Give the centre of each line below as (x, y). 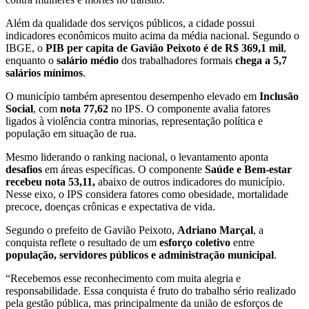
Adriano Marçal (215, 230)
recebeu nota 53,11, (50, 181)
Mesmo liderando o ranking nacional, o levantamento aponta (137, 157)
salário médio (88, 60)
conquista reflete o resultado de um (82, 242)
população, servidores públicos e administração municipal (140, 255)
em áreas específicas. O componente (123, 169)
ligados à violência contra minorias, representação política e (134, 121)
